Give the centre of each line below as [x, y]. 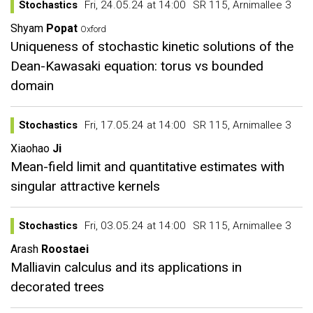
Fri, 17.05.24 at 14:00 [135, 125]
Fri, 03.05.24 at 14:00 [135, 226]
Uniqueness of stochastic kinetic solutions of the [152, 46]
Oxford [94, 29]
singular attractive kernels [85, 186]
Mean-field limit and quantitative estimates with [147, 167]
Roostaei [65, 249]
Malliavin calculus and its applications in [126, 267]
